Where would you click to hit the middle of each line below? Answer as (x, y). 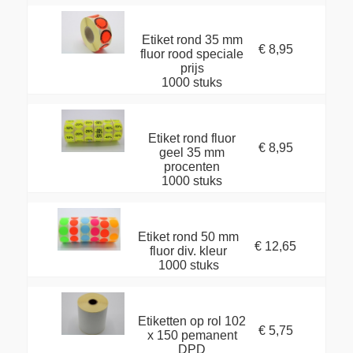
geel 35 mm (192, 153)
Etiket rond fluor (192, 139)
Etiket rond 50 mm (189, 237)
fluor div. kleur (189, 251)
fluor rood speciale (192, 54)
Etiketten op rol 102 (192, 321)
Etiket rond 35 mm (192, 40)
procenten (192, 167)
